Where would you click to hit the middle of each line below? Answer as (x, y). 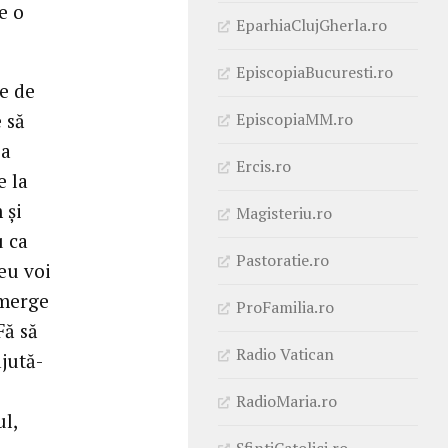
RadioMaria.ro (286, 400)
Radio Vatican (285, 353)
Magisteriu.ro (284, 212)
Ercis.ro (263, 165)
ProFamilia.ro (285, 306)
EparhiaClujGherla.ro (311, 24)
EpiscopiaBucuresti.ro (314, 71)
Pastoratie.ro (282, 259)
